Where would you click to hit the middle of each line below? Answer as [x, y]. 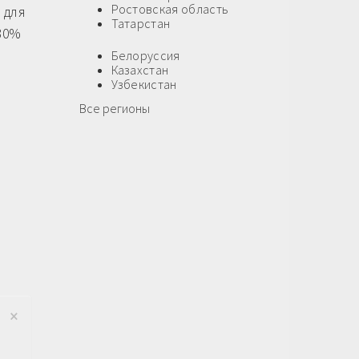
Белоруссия [145, 56]
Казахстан [140, 70]
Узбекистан [144, 85]
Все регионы [114, 109]
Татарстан [141, 24]
